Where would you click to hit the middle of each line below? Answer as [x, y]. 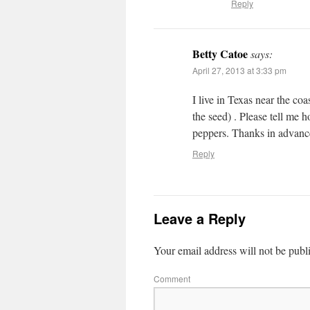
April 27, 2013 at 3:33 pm [239, 70]
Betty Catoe [220, 54]
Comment [172, 279]
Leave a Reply [200, 218]
